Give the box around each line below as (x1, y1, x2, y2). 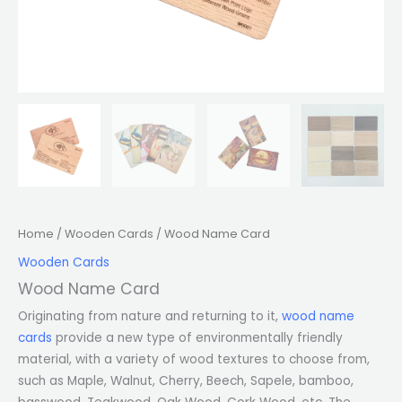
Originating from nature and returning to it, (18, 308, 282, 326)
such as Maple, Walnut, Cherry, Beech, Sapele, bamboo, (18, 372, 354, 390)
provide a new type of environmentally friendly (52, 329, 343, 347)
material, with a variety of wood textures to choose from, (18, 351, 370, 369)
